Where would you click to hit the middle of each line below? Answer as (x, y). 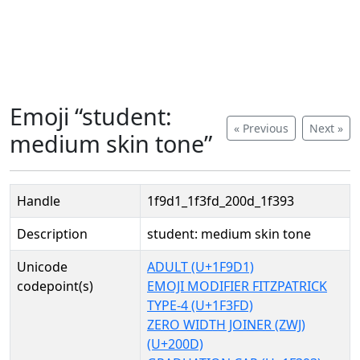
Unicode (42, 267)
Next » (326, 128)
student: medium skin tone (229, 234)
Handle (39, 201)
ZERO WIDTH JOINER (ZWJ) (226, 325)
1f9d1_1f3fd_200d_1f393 (221, 201)
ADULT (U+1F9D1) (200, 267)
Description (52, 234)
